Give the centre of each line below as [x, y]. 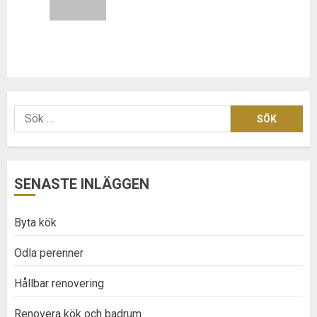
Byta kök [35, 222]
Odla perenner [49, 253]
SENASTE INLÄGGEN [82, 184]
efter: [29, 131]
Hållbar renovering [59, 283]
